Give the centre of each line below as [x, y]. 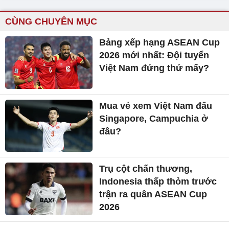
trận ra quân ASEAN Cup [153, 194]
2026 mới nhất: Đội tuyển [154, 55]
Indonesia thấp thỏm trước [158, 182]
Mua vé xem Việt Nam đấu [156, 106]
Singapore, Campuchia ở [154, 118]
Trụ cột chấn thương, [146, 169]
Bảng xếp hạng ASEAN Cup [160, 42]
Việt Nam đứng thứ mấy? [154, 68]
